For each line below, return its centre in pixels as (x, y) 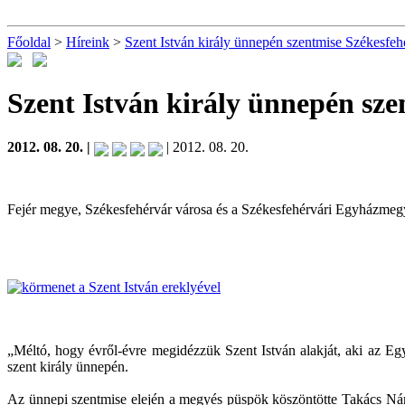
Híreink (88, 42)
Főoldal (29, 42)
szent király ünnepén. (68, 366)
